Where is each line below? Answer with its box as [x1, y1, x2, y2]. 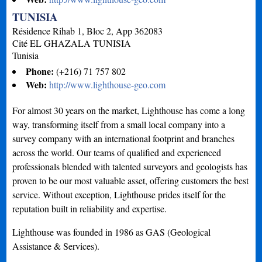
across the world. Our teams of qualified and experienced [12, 146, 222, 158]
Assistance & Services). [12, 239, 100, 252]
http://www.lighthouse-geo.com [49, 78, 166, 91]
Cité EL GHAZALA [12, 36, 94, 49]
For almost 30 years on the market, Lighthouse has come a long [12, 104, 246, 116]
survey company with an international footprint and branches [12, 132, 235, 144]
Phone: [26, 64, 57, 78]
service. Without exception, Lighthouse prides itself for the [12, 188, 226, 201]
